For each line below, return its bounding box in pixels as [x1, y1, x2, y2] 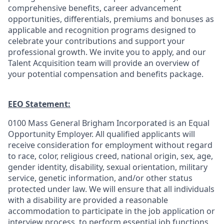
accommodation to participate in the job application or [8, 205, 215, 216]
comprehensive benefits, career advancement [8, 2, 181, 13]
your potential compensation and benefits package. [8, 68, 203, 79]
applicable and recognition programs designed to [8, 24, 196, 35]
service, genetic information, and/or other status [8, 172, 192, 183]
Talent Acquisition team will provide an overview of [8, 57, 199, 68]
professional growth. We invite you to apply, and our [8, 46, 206, 57]
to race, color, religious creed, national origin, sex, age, [8, 150, 213, 161]
